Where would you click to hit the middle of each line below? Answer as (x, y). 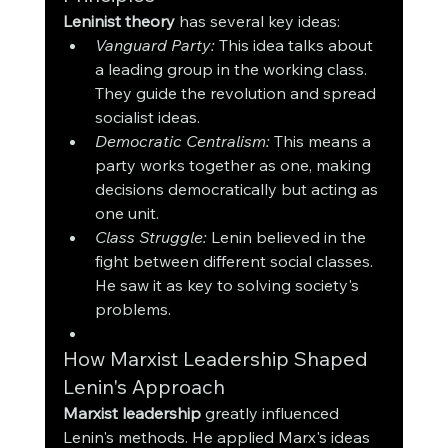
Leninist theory (118, 21)
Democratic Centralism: (182, 141)
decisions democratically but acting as (238, 189)
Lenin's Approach (143, 387)
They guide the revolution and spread (237, 93)
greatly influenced (271, 413)
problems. (132, 309)
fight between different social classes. (235, 261)
